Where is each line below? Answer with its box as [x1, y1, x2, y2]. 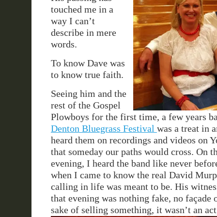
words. [50, 39, 77, 49]
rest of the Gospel [50, 100, 121, 110]
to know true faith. [50, 69, 124, 80]
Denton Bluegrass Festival [50, 123, 157, 134]
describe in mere [50, 27, 116, 38]
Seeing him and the [50, 88, 126, 99]
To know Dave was [50, 58, 125, 68]
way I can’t [50, 15, 95, 26]
